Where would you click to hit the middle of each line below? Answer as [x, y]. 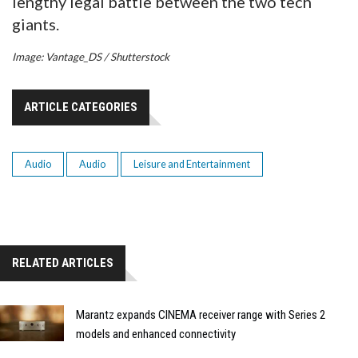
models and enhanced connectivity [156, 334]
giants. [36, 24]
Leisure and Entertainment [192, 164]
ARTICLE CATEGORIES [81, 107]
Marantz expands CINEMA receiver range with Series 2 [201, 314]
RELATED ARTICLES [63, 263]
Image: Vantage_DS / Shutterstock [91, 56]
